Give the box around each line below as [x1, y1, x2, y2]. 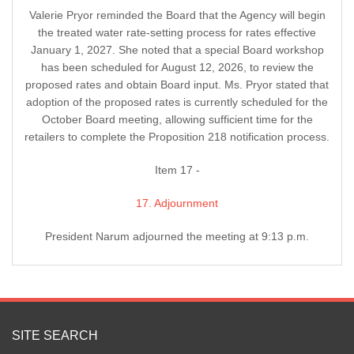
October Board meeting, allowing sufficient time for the [41, 113, 313, 126]
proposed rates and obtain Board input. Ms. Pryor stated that [25, 78, 329, 92]
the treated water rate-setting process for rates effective [38, 26, 316, 40]
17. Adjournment [136, 197, 218, 210]
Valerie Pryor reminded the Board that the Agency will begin [28, 9, 326, 22]
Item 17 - [154, 164, 200, 177]
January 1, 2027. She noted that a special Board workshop [30, 43, 324, 57]
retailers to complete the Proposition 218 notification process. [24, 130, 330, 144]
